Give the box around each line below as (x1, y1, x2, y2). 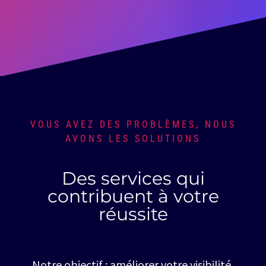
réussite (98, 203, 168, 225)
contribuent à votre (47, 185, 219, 207)
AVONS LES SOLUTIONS (65, 133, 201, 144)
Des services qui (61, 167, 205, 189)
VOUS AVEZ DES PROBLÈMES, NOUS (30, 119, 236, 130)
